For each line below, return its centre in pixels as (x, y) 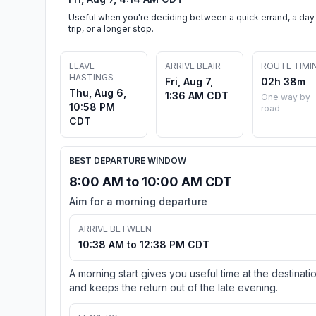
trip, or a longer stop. (111, 28)
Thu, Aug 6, (98, 92)
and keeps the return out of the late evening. (174, 287)
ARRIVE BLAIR (193, 66)
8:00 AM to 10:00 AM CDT (151, 181)
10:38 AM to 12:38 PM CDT (144, 244)
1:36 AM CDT (197, 95)
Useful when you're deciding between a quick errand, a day (192, 17)
